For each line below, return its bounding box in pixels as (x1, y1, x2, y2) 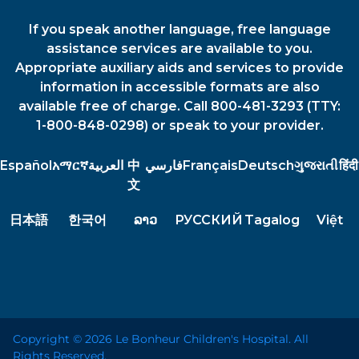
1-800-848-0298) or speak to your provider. (35, 118, 324, 134)
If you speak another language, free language (28, 22, 331, 38)
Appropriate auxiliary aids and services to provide (15, 60, 344, 76)
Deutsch (237, 158, 294, 174)
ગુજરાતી (293, 158, 338, 174)
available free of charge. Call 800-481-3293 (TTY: (18, 99, 341, 115)
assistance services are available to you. (46, 41, 313, 57)
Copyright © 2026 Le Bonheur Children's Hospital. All (13, 332, 309, 347)
